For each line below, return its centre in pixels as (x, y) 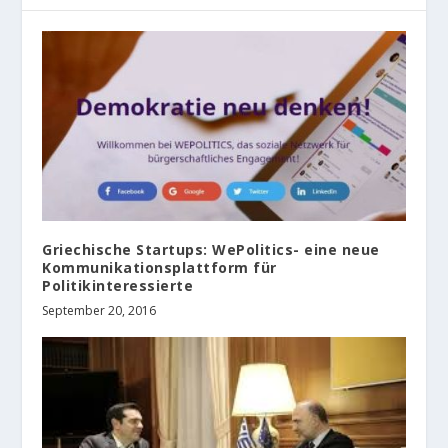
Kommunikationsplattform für (159, 267)
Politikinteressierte (118, 285)
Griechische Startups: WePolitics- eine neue (211, 249)
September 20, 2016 (99, 310)
